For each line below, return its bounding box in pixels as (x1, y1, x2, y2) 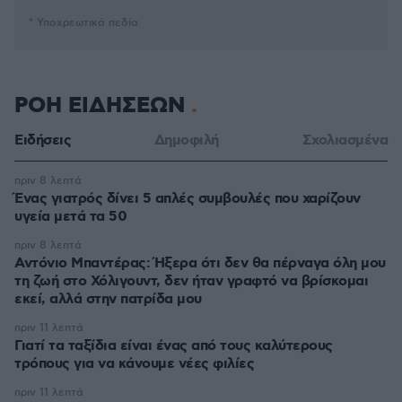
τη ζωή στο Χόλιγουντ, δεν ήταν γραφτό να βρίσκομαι (14, 272, 368, 291)
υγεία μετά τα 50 (14, 207, 127, 226)
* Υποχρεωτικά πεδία (29, 16, 138, 30)
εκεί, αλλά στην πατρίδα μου (14, 290, 202, 309)
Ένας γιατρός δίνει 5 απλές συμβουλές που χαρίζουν (14, 189, 361, 208)
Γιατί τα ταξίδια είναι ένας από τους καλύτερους (14, 336, 333, 355)
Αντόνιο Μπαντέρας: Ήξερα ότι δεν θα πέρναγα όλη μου (14, 254, 386, 273)
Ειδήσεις (14, 131, 71, 150)
